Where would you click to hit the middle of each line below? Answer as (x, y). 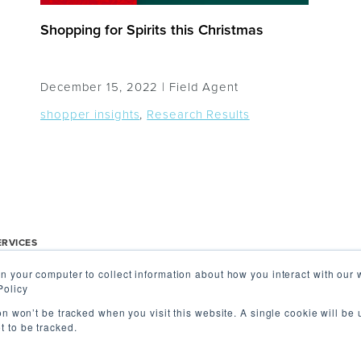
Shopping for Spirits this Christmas (152, 30)
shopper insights (90, 114)
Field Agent (204, 87)
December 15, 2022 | (105, 87)
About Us (164, 282)
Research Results (198, 114)
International (173, 305)
